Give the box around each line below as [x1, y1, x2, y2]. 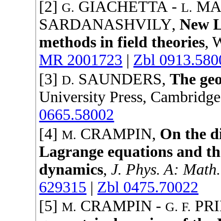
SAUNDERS [78, 70, 162, 88]
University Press [39, 88, 143, 106]
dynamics [39, 160, 104, 178]
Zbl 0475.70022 [97, 178, 199, 196]
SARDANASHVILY [39, 16, 172, 34]
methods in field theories [39, 34, 205, 51]
